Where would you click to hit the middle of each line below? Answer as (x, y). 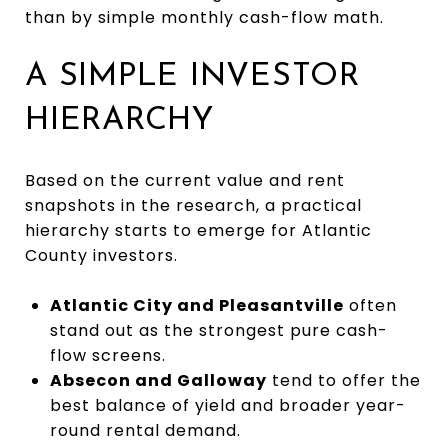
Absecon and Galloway (158, 380)
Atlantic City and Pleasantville (196, 305)
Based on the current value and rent (185, 180)
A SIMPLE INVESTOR (192, 76)
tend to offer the (343, 380)
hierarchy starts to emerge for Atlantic (198, 230)
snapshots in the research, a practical (193, 205)
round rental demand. (145, 430)
